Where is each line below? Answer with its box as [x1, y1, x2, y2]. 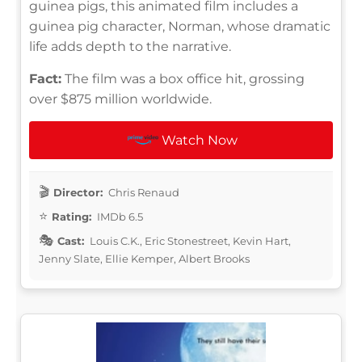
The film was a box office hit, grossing [61, 70, 305, 86]
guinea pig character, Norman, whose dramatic [29, 18, 330, 34]
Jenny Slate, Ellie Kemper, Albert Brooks [39, 251, 250, 265]
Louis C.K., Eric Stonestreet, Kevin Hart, [87, 234, 291, 247]
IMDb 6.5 [95, 209, 143, 223]
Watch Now [162, 132, 238, 148]
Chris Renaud [106, 185, 179, 199]
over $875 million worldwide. [29, 90, 212, 107]
